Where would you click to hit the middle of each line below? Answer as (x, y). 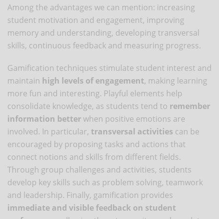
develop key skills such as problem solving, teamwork (105, 182)
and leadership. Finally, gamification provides (90, 195)
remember (190, 106)
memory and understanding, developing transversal (103, 33)
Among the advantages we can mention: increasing (101, 7)
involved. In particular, (49, 131)
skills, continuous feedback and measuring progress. (104, 45)
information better (44, 119)
